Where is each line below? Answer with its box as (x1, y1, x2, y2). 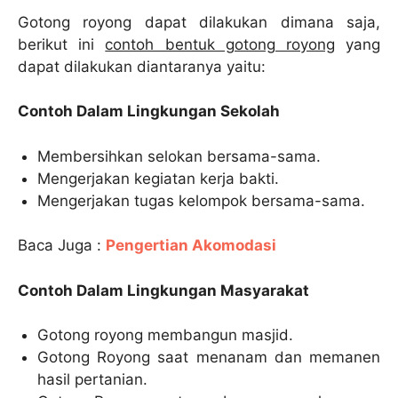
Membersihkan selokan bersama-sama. (37, 147, 322, 165)
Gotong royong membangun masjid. (37, 326, 294, 345)
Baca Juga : (18, 236, 106, 255)
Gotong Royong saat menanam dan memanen (37, 348, 380, 367)
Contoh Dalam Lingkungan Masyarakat (18, 281, 309, 299)
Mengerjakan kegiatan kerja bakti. (37, 169, 280, 187)
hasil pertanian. (37, 370, 148, 389)
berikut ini (18, 35, 106, 53)
